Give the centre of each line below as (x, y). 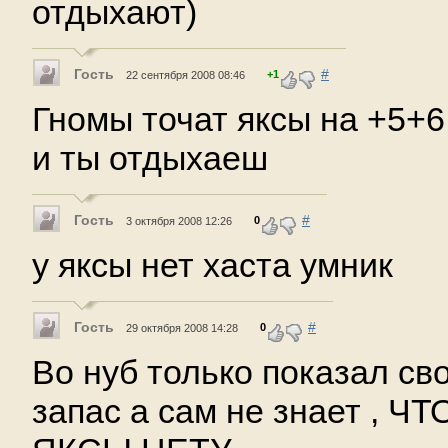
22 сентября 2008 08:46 (185, 74)
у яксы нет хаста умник (212, 264)
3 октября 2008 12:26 (179, 220)
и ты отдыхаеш (150, 157)
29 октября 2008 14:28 (182, 327)
